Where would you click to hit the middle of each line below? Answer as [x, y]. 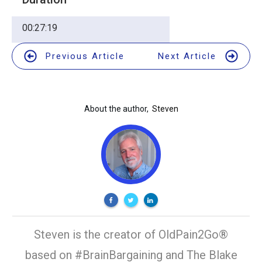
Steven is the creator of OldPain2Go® [131, 235]
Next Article [187, 56]
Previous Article [85, 56]
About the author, [116, 109]
